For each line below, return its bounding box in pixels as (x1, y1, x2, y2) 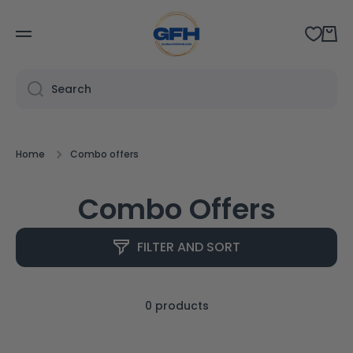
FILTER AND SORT (136, 238, 240, 256)
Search (51, 81, 91, 97)
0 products (144, 298, 209, 314)
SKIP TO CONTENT (15, 9, 125, 28)
